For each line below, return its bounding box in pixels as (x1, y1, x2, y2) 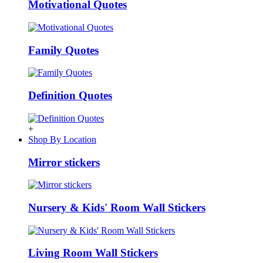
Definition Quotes (28, 89, 112, 102)
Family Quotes (28, 43, 99, 56)
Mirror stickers (28, 156, 100, 168)
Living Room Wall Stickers (28, 247, 158, 259)
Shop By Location (28, 134, 96, 144)
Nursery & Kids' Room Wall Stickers (28, 201, 205, 214)
